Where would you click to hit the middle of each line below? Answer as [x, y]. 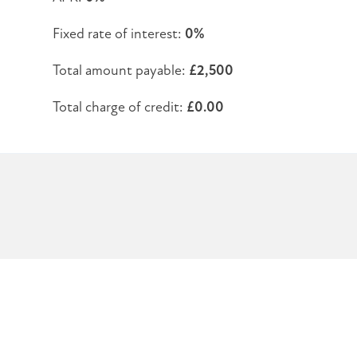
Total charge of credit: [119, 106]
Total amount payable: [120, 70]
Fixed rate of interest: [118, 33]
